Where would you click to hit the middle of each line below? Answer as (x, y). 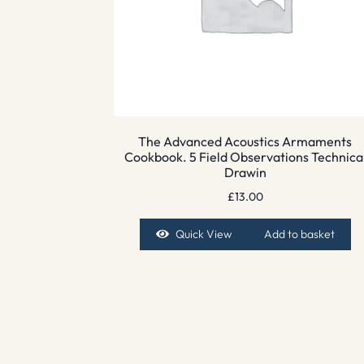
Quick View (204, 234)
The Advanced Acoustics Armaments (245, 142)
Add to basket (300, 234)
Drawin (245, 173)
